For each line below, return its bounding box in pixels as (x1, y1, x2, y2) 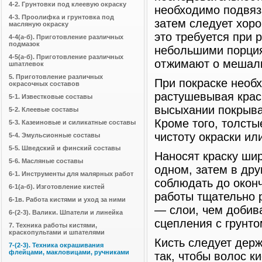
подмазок (9, 40, 40, 47)
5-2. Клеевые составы (9, 106, 78, 113)
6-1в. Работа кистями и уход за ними (9, 196, 126, 203)
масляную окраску (9, 20, 68, 27)
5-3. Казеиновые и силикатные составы (9, 119, 136, 126)
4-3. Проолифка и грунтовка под (9, 13, 114, 20)
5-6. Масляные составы (9, 157, 83, 164)
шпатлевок (9, 60, 44, 67)
